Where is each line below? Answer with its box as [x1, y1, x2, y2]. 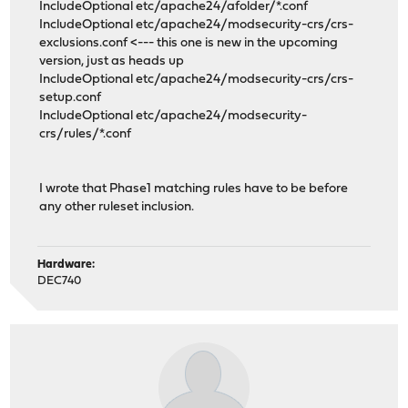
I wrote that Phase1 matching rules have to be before [39, 182, 349, 197]
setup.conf [39, 91, 102, 106]
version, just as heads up [39, 55, 185, 69]
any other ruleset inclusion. [39, 200, 195, 215]
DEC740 [37, 274, 82, 287]
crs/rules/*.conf [39, 127, 132, 142]
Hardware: [37, 258, 96, 270]
